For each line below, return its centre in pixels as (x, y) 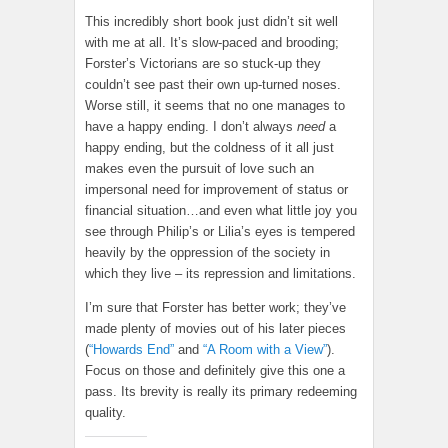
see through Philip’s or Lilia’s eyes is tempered (220, 232)
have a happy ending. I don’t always (191, 127)
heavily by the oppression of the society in (207, 253)
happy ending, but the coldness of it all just (209, 148)
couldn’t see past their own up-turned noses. (213, 85)
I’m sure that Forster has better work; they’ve (215, 308)
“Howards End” (131, 350)
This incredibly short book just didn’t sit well (211, 22)
